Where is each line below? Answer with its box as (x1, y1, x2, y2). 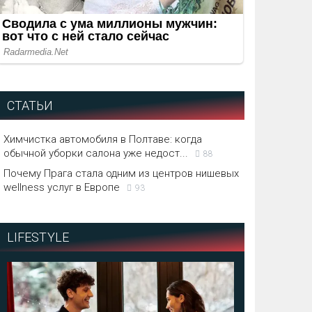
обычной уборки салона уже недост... (3, 147, 188, 160)
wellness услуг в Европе (3, 181, 120, 194)
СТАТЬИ (6, 98, 54, 114)
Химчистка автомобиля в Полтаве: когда (3, 133, 202, 146)
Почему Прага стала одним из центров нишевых (3, 167, 239, 180)
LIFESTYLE (6, 230, 70, 245)
